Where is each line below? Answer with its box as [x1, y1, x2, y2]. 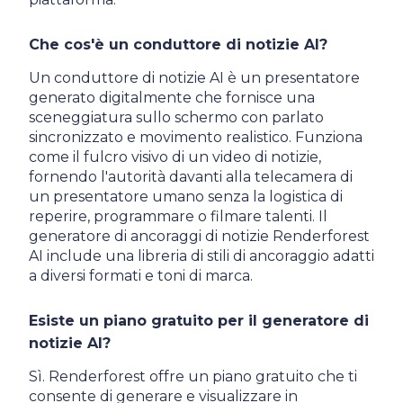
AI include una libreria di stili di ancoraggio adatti [29, 246, 374, 264]
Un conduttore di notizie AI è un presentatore [29, 68, 360, 86]
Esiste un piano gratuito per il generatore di [29, 311, 369, 329]
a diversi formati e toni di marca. [29, 266, 253, 284]
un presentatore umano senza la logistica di [29, 187, 343, 205]
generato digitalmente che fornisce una [29, 88, 315, 106]
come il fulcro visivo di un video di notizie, [29, 148, 321, 166]
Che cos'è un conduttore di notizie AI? [29, 35, 327, 53]
